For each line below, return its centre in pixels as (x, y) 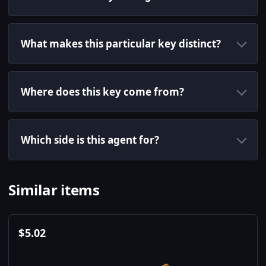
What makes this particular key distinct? (121, 44)
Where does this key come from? (102, 92)
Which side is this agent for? (90, 140)
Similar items (54, 190)
